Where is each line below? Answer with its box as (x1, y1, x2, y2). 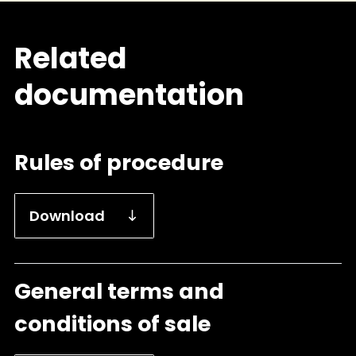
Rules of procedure (14, 147, 223, 177)
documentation (14, 75, 244, 116)
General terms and (14, 276, 224, 306)
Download (29, 205, 106, 226)
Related (14, 38, 126, 79)
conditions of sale (14, 308, 211, 339)
